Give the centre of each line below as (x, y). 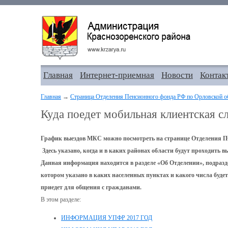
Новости (177, 75)
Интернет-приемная (117, 75)
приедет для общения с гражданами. (91, 187)
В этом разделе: (61, 199)
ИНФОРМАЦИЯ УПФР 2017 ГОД (107, 218)
